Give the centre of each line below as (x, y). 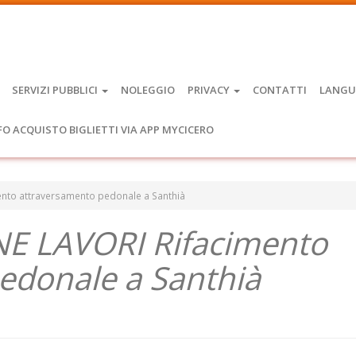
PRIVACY (210, 90)
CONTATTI (280, 90)
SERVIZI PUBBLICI (56, 90)
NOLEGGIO (148, 90)
